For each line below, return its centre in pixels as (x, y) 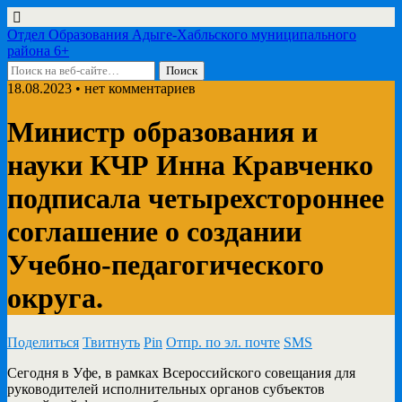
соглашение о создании (154, 232)
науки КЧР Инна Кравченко (190, 166)
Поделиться (43, 342)
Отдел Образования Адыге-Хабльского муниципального (182, 35)
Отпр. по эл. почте (223, 342)
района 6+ (38, 51)
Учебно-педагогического (166, 265)
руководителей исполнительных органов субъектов (166, 389)
